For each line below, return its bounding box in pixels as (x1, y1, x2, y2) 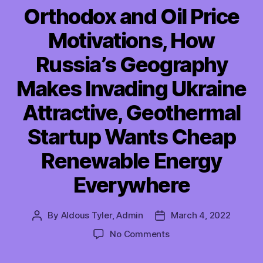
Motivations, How (48, 27, 215, 53)
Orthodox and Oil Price (23, 3, 240, 29)
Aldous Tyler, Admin (60, 209, 143, 221)
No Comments (110, 228, 170, 240)
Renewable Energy (41, 147, 222, 174)
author (36, 222, 64, 234)
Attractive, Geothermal (22, 99, 241, 126)
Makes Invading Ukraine (16, 75, 247, 102)
